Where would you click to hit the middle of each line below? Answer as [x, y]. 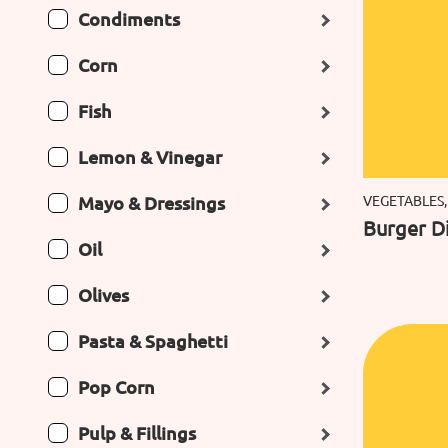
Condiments [129, 18]
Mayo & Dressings [151, 202]
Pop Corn [116, 386]
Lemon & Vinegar [150, 156]
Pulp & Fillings [137, 432]
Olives [103, 294]
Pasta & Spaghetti [153, 340]
